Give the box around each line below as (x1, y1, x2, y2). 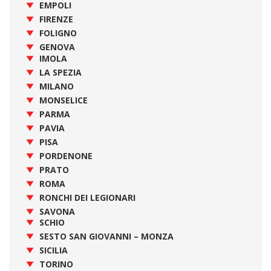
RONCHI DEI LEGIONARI (39, 191, 135, 203)
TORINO (39, 258, 73, 270)
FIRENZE (39, 13, 73, 25)
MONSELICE (39, 94, 88, 106)
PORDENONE (39, 149, 93, 162)
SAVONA (39, 205, 75, 217)
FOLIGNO (39, 27, 77, 39)
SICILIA (39, 244, 68, 256)
